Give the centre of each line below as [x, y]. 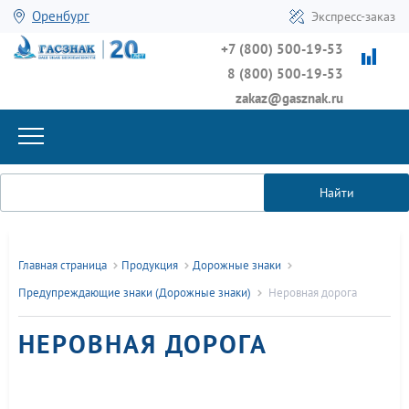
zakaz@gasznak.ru [289, 98]
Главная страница [63, 266]
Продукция [150, 266]
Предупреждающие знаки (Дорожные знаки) [135, 293]
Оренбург [61, 16]
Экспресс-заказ [353, 16]
